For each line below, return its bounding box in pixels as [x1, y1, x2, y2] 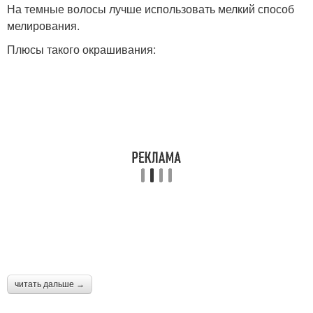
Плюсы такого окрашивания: [7, 41, 156, 58]
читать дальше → [15, 279, 85, 290]
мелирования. [7, 17, 80, 34]
